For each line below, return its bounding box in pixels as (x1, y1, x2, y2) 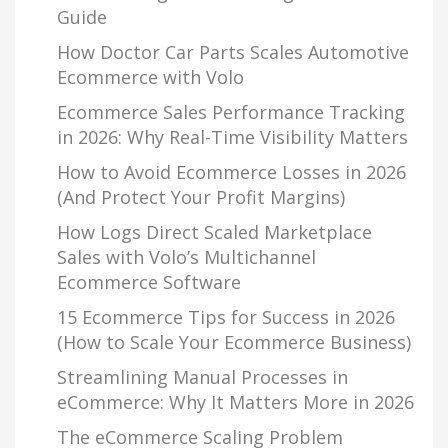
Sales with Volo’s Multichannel (57, 245, 316, 269)
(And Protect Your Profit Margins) (57, 185, 345, 209)
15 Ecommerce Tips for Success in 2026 (57, 305, 395, 329)
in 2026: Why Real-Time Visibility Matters (57, 125, 408, 149)
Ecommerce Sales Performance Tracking (57, 100, 405, 124)
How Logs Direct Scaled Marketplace (57, 220, 372, 244)
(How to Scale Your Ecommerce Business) (57, 330, 411, 354)
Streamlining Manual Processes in (57, 365, 348, 389)
